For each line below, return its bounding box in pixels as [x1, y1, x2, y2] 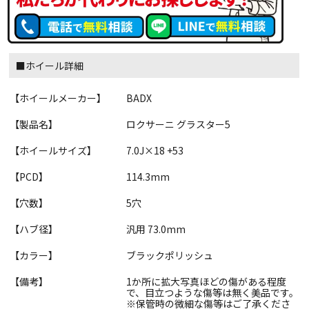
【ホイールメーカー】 [10, 90, 107, 105]
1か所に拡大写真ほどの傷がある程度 [126, 274, 286, 288]
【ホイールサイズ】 [10, 143, 97, 157]
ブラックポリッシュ [126, 248, 213, 262]
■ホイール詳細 [16, 58, 84, 72]
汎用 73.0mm [126, 221, 186, 236]
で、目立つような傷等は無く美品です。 [126, 285, 299, 299]
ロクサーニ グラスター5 [126, 117, 230, 131]
